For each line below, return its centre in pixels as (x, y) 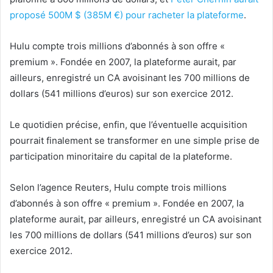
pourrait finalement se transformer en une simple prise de (135, 141)
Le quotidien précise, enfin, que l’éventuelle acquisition (129, 125)
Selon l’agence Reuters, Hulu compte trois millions (118, 188)
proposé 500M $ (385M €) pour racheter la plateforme (127, 15)
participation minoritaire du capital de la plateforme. (121, 157)
